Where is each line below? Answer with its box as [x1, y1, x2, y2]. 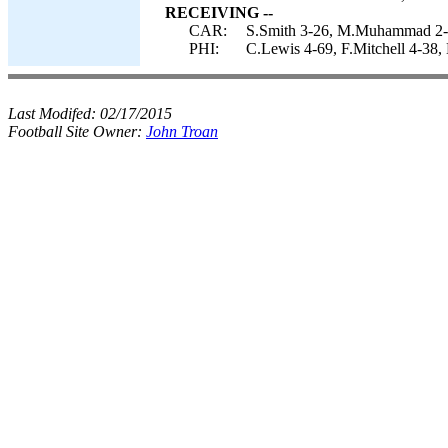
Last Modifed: [8, 105, 100, 122]
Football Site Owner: [8, 123, 146, 140]
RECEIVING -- [165, 4, 273, 21]
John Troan [146, 123, 218, 140]
